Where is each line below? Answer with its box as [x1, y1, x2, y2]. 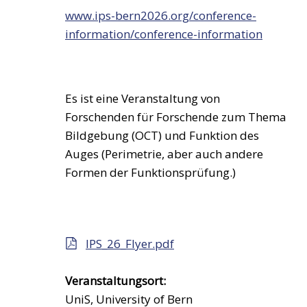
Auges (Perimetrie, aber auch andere [65, 146, 263, 162]
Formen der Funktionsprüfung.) [65, 164, 238, 180]
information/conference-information [65, 26, 262, 42]
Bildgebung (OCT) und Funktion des [65, 127, 259, 143]
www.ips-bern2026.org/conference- [65, 8, 256, 23]
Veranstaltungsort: [65, 273, 166, 288]
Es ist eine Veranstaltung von [65, 90, 220, 106]
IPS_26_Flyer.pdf [86, 236, 174, 251]
